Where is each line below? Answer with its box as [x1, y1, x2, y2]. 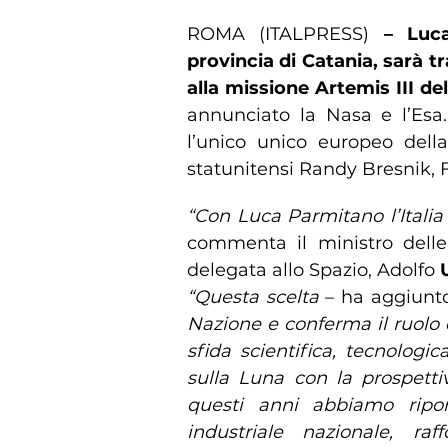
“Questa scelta [187, 285, 319, 308]
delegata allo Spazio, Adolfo [187, 258, 440, 281]
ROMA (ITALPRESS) [187, 22, 384, 45]
